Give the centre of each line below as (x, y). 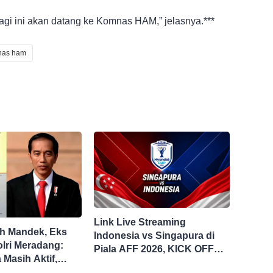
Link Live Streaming (140, 222)
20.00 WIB (117, 262)
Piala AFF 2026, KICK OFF (154, 249)
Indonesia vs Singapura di (154, 236)
